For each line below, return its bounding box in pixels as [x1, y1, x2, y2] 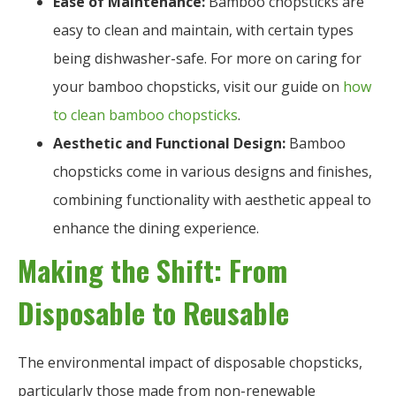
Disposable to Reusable [18, 291, 289, 333]
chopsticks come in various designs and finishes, [53, 161, 372, 181]
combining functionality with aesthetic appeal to [53, 189, 371, 209]
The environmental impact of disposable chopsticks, [18, 352, 362, 372]
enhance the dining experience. [53, 217, 259, 238]
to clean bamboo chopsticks [53, 104, 238, 125]
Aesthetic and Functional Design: [53, 133, 286, 153]
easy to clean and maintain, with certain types [53, 19, 354, 40]
